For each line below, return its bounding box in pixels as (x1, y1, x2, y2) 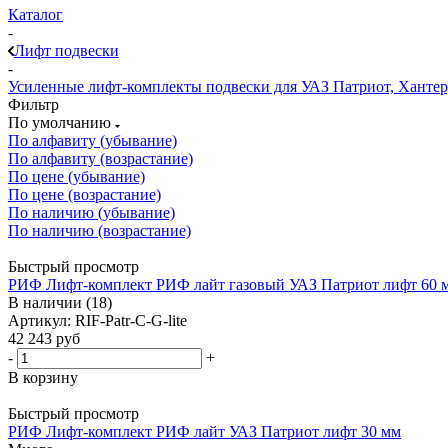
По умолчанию (8, 113, 115, 131)
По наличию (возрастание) (8, 221, 191, 239)
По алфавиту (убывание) (8, 131, 177, 149)
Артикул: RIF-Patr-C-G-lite (8, 311, 187, 329)
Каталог (8, 5, 63, 23)
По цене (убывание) (8, 167, 145, 185)
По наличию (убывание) (8, 203, 175, 221)
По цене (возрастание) (8, 185, 161, 203)
